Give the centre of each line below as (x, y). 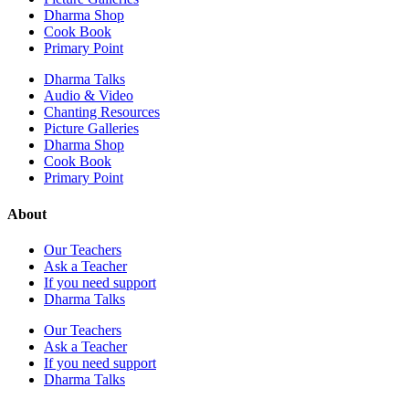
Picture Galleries (91, 129)
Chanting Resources (102, 112)
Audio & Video (89, 96)
